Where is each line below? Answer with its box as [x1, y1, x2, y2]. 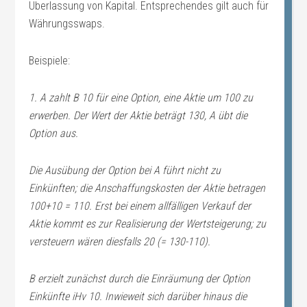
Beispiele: [29, 54, 71, 67]
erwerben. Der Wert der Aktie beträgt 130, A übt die [29, 109, 248, 122]
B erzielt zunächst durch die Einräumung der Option [29, 272, 251, 285]
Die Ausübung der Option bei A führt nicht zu [29, 164, 221, 177]
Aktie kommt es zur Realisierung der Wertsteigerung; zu [29, 217, 267, 230]
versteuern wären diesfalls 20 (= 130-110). [29, 235, 211, 248]
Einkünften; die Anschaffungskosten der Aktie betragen [29, 182, 266, 195]
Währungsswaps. [29, 17, 106, 30]
